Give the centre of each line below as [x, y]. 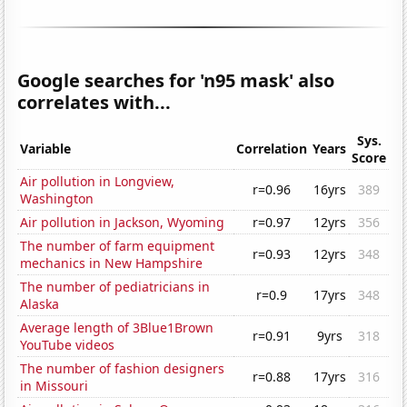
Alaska [40, 304]
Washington [57, 199]
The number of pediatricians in [115, 287]
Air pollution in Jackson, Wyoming [123, 223]
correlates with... [94, 103]
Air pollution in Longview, [98, 182]
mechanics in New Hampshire [112, 263]
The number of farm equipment [118, 246]
